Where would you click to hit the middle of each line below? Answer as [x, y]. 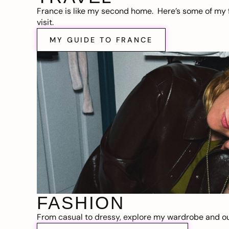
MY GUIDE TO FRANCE [101, 40]
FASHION [81, 203]
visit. [46, 22]
